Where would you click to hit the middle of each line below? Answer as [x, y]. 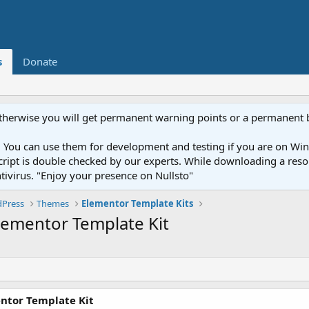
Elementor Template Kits [138, 203]
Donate [40, 61]
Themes [53, 203]
